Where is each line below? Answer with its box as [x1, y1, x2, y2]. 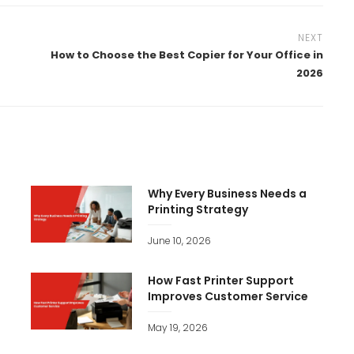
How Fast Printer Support [148, 273, 294, 289]
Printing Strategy [148, 201, 248, 218]
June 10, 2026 [148, 234, 211, 248]
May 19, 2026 [148, 321, 208, 335]
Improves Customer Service [148, 288, 308, 305]
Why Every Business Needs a [148, 186, 307, 202]
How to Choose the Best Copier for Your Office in [51, 47, 323, 63]
